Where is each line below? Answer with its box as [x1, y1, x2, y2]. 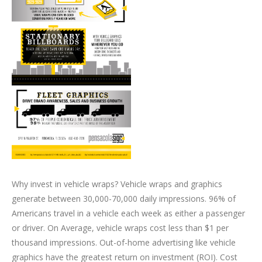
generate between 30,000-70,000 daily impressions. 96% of [12, 192, 236, 204]
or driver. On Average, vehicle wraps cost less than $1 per [12, 222, 229, 233]
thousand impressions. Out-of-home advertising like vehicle [12, 236, 236, 248]
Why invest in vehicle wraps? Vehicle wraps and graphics [12, 178, 222, 189]
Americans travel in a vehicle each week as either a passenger [12, 207, 245, 219]
